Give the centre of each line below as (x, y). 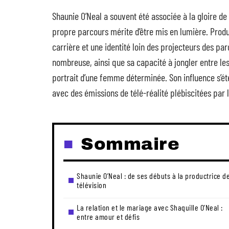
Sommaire (130, 144)
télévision (91, 185)
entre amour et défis (108, 216)
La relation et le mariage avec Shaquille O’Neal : (150, 207)
